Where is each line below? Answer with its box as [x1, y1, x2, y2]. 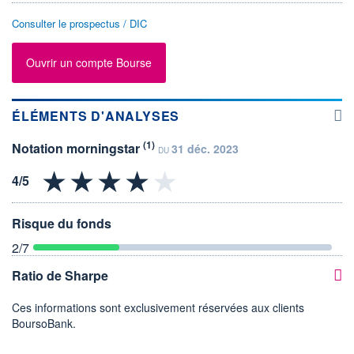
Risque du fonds [12, 214, 111, 233]
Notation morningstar [12, 138, 143, 157]
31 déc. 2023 [171, 140, 239, 156]
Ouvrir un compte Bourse [26, 55, 152, 71]
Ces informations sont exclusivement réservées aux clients [12, 299, 304, 316]
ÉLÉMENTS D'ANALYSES [12, 106, 180, 125]
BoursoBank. [12, 315, 76, 332]
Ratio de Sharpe [12, 266, 108, 285]
